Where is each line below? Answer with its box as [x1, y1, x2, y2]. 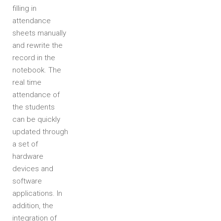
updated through [12, 127, 68, 136]
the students [12, 103, 55, 111]
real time [12, 78, 41, 87]
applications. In [12, 189, 62, 198]
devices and [12, 164, 53, 173]
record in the [12, 53, 55, 62]
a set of [12, 140, 38, 148]
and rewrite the [12, 41, 63, 50]
